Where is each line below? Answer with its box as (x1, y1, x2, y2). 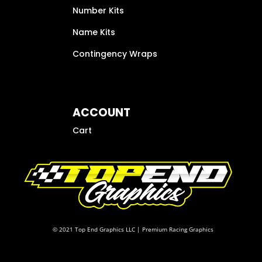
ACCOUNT (73, 104, 130, 120)
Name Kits (73, 26, 115, 38)
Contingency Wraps (73, 47, 157, 60)
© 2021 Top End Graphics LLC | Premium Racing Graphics (53, 225, 213, 233)
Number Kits (73, 4, 124, 16)
